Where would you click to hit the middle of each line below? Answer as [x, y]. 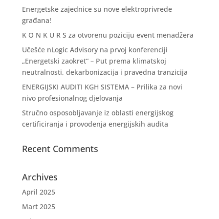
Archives [40, 177]
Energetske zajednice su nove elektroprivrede [97, 9]
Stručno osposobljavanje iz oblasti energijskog [98, 113]
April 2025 [38, 192]
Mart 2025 [38, 207]
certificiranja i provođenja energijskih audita [95, 124]
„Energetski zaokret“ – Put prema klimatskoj [94, 61]
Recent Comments [60, 149]
